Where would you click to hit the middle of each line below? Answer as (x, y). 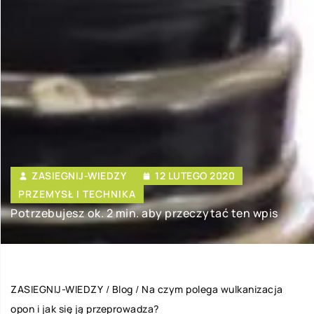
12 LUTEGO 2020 (195, 176)
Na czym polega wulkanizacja (212, 289)
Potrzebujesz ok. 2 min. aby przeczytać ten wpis (144, 213)
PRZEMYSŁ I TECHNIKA (77, 194)
